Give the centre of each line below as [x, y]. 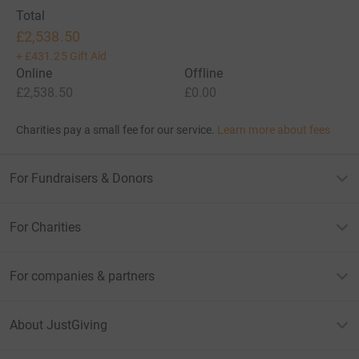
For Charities [45, 227]
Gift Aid [88, 56]
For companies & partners [82, 276]
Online [34, 73]
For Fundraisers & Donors [81, 178]
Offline [204, 73]
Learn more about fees [274, 129]
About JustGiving [58, 325]
